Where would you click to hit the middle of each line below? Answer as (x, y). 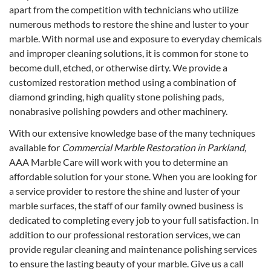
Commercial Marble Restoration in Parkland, (154, 148)
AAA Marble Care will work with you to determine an (119, 162)
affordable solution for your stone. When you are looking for (133, 177)
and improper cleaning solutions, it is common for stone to (129, 53)
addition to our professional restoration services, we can (125, 235)
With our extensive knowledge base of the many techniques (132, 133)
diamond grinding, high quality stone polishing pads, (116, 97)
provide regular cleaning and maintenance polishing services (133, 249)
